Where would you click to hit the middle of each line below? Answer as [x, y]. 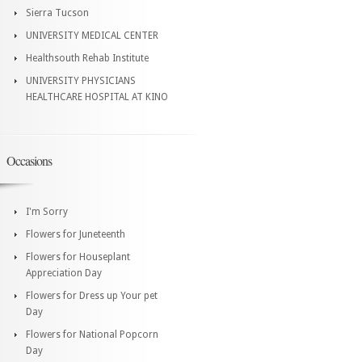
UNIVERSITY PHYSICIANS [81, 80]
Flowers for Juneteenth [76, 234]
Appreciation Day [64, 273]
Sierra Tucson [57, 13]
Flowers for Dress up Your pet [92, 295]
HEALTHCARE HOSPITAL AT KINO [97, 97]
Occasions [29, 160]
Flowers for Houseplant [78, 257]
